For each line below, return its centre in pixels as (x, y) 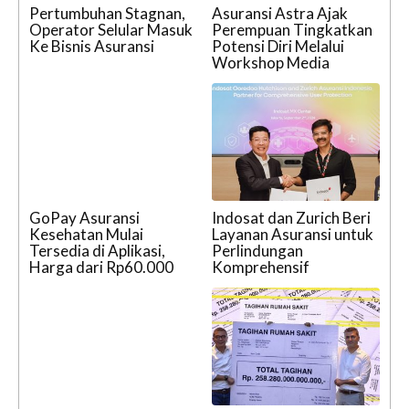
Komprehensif (261, 267)
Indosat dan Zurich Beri (291, 218)
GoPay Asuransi (84, 218)
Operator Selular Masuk (111, 30)
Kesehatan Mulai (86, 235)
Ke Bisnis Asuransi (92, 47)
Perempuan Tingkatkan (292, 30)
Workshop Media (271, 63)
